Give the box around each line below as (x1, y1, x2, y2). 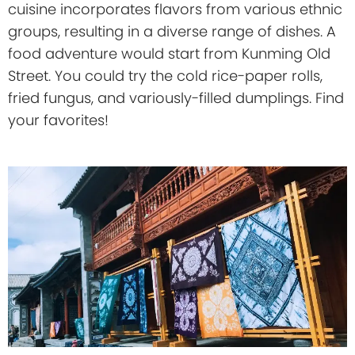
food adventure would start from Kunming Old (8, 44, 330, 64)
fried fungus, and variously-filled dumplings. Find (8, 88, 344, 109)
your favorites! (8, 110, 109, 131)
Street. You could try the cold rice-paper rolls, (8, 66, 323, 86)
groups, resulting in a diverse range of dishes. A (8, 21, 336, 42)
